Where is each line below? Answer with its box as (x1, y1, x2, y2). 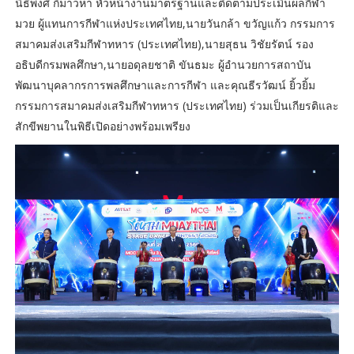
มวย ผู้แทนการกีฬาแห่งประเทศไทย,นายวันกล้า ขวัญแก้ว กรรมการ (14, 16, 335, 32)
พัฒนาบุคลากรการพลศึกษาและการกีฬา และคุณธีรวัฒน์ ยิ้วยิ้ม (14, 77, 315, 93)
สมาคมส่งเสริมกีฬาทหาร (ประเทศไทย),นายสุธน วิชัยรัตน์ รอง (14, 36, 314, 52)
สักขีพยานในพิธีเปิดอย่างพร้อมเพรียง (14, 119, 190, 134)
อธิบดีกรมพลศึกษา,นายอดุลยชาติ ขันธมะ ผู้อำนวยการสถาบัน (14, 57, 311, 73)
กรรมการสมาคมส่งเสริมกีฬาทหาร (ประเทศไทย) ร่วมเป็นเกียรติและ (14, 98, 339, 114)
